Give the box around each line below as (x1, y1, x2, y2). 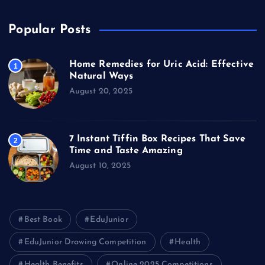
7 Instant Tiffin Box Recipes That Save (69, 134, 246, 144)
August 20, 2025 (69, 86, 132, 96)
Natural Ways (69, 72, 134, 82)
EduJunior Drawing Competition (24, 238, 147, 247)
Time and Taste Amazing (69, 146, 183, 156)
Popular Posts (8, 24, 91, 37)
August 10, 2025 (69, 161, 131, 170)
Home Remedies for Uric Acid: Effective (69, 60, 254, 70)
